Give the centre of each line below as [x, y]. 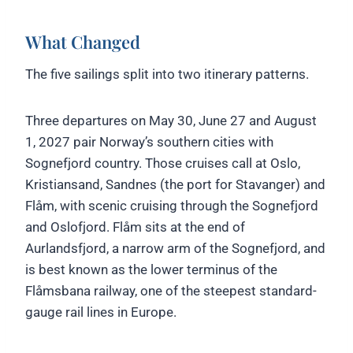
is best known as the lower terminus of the [151, 269]
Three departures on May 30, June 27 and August [171, 120]
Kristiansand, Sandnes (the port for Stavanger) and [175, 184]
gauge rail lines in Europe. [101, 312]
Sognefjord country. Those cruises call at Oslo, [163, 163]
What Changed [83, 41]
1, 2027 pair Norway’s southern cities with [149, 141]
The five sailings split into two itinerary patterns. [167, 74]
